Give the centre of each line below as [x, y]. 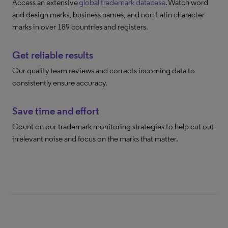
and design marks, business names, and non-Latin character [108, 15]
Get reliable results [53, 55]
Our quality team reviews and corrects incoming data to [104, 70]
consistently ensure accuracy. [60, 83]
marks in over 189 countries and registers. [80, 27]
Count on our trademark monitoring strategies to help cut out [113, 126]
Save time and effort [56, 111]
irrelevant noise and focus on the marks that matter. [95, 139]
